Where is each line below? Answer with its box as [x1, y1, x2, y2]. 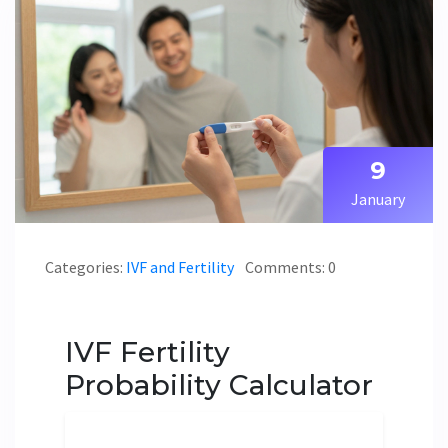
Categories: [45, 257, 126, 278]
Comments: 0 [245, 257, 336, 278]
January [351, 189, 405, 210]
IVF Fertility [65, 335, 230, 370]
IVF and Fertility [126, 257, 234, 278]
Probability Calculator [65, 368, 373, 403]
